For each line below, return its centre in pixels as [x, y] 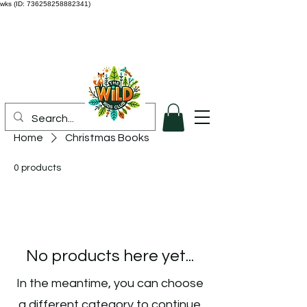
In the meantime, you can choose [110, 283]
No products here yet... [110, 256]
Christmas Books [107, 137]
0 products [37, 168]
